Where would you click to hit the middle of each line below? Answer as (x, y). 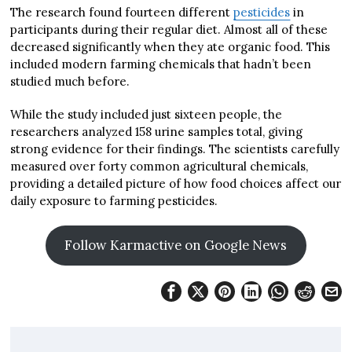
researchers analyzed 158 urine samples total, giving (157, 131)
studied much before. (70, 81)
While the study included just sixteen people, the (147, 114)
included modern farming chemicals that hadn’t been (161, 64)
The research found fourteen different (122, 12)
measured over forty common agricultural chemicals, (159, 166)
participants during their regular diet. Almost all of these (169, 29)
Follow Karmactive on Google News (176, 245)
